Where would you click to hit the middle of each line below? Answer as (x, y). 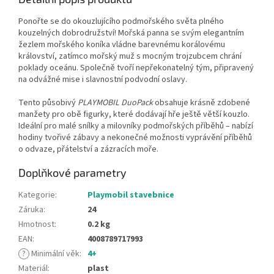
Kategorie (37, 195)
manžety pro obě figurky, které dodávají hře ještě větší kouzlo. (134, 114)
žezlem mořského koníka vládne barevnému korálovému (122, 44)
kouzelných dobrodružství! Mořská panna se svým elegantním (131, 33)
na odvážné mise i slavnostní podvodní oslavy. (103, 79)
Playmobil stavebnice (131, 195)
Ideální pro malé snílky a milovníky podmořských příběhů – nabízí (136, 126)
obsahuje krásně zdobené (202, 102)
